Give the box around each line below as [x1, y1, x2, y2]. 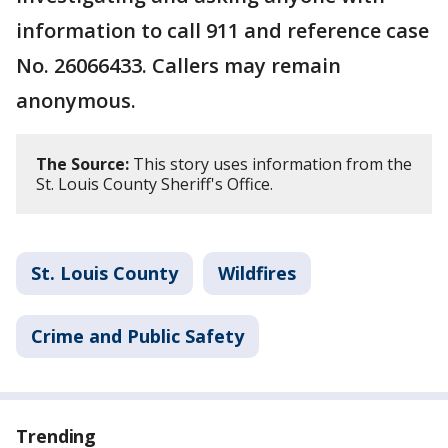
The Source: [36, 153, 129, 176]
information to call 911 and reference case [16, 17, 429, 45]
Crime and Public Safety [31, 324, 244, 349]
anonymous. [16, 87, 136, 115]
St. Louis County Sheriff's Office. [36, 173, 277, 196]
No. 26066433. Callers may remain [16, 52, 341, 80]
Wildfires [218, 261, 296, 286]
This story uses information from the [129, 153, 412, 176]
